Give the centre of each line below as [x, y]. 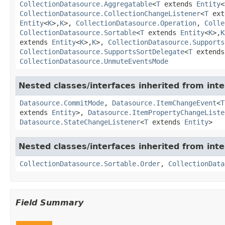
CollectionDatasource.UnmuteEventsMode [94, 61]
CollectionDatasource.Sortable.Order [90, 163]
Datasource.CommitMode [62, 103]
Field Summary [49, 202]
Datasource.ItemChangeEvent [164, 103]
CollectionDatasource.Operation [136, 23]
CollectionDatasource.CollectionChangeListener [110, 13]
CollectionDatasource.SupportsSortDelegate [102, 51]
